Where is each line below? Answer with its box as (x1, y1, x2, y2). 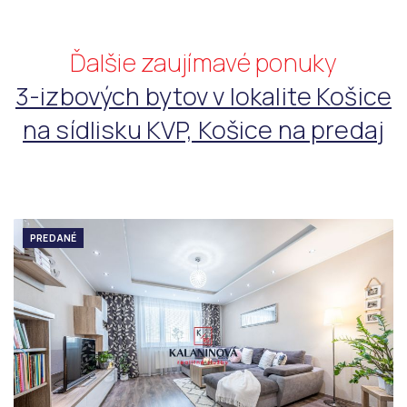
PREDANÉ (30, 231, 77, 244)
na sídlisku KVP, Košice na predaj (23, 112, 384, 146)
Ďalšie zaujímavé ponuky (69, 45, 338, 79)
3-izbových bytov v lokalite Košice (15, 78, 392, 113)
